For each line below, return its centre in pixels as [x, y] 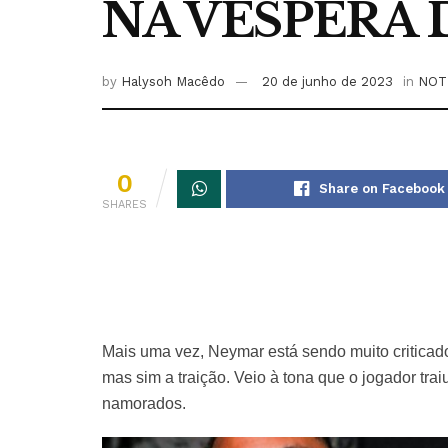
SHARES [124, 205]
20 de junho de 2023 [327, 82]
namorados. [144, 404]
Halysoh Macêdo [173, 82]
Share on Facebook [381, 189]
